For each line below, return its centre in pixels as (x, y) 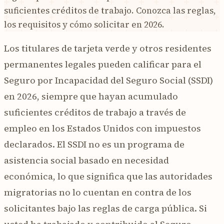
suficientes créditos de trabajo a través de (95, 112)
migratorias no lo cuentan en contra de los (98, 192)
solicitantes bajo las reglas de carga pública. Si (105, 208)
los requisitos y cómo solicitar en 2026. (84, 24)
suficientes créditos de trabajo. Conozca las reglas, (110, 10)
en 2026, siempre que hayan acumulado (91, 96)
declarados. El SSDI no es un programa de (94, 144)
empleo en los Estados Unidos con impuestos (102, 128)
